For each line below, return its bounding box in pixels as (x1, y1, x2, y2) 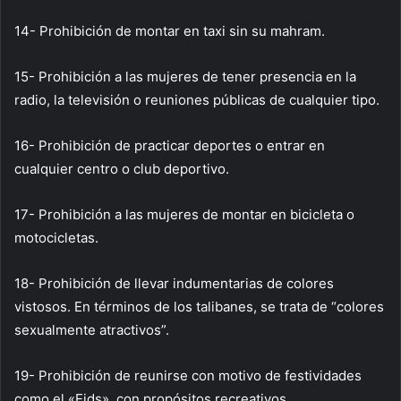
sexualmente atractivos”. (14, 321, 169, 339)
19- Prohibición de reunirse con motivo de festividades (14, 367, 362, 385)
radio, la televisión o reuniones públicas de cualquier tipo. (14, 91, 380, 109)
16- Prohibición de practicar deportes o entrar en (14, 137, 325, 155)
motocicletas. (14, 229, 98, 247)
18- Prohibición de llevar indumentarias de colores (14, 275, 334, 293)
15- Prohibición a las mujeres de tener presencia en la (14, 68, 356, 86)
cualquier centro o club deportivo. (14, 160, 229, 178)
